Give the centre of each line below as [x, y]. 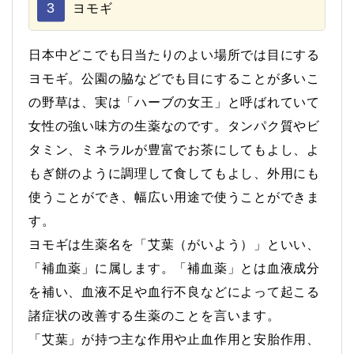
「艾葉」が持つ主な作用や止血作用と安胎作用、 [174, 339]
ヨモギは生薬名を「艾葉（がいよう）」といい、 [174, 244]
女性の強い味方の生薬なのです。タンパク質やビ [174, 126]
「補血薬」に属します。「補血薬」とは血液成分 [174, 268]
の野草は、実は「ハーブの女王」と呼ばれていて [174, 102]
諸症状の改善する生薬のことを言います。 [154, 315]
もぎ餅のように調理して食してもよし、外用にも [174, 173]
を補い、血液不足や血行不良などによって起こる [174, 292]
